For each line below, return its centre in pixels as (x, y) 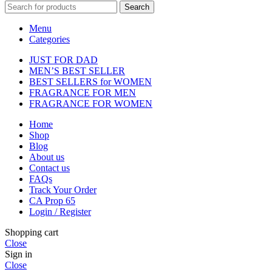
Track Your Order (63, 189)
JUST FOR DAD (63, 59)
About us (47, 157)
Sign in (19, 254)
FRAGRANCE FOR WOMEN (91, 103)
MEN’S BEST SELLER (77, 70)
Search (137, 7)
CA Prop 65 (52, 200)
